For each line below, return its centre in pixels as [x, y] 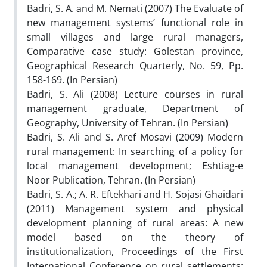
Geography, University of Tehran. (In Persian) [128, 122]
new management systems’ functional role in [135, 22]
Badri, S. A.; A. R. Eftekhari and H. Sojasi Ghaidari [135, 194]
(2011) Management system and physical [135, 208]
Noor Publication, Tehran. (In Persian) [111, 180]
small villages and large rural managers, [135, 37]
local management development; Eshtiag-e [135, 165]
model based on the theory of [135, 237]
